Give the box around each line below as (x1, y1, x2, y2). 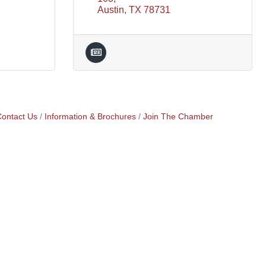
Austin (97, 5, 124, 15)
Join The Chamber (142, 112, 213, 121)
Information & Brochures (44, 112, 136, 121)
